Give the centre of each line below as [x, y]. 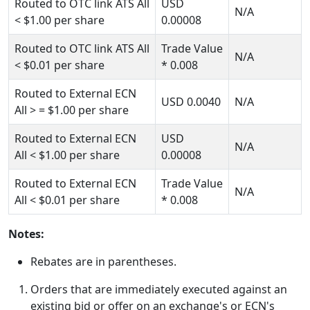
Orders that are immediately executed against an [159, 289]
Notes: [26, 234]
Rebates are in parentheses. [103, 262]
